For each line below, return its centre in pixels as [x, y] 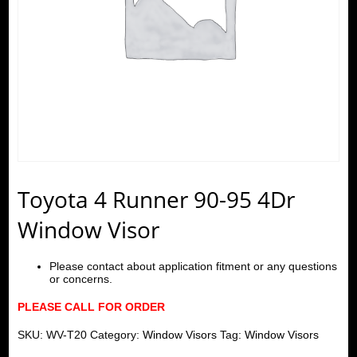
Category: [116, 334]
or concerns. [80, 279]
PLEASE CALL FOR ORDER [91, 306]
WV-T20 [66, 334]
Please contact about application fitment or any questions [193, 266]
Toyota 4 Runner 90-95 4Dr [156, 199]
